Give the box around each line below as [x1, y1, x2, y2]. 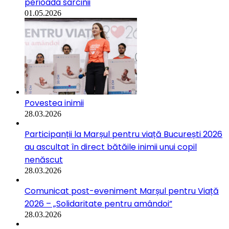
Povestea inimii [25, 97, 84, 109]
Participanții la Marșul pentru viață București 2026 [25, 128, 222, 140]
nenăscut [25, 153, 63, 166]
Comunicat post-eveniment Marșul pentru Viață [25, 185, 219, 197]
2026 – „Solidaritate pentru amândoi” [25, 197, 172, 210]
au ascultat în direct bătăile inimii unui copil [25, 141, 197, 153]
